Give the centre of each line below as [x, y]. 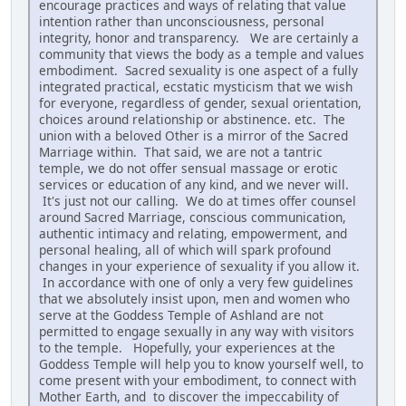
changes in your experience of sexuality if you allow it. [199, 266]
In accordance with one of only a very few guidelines [196, 282]
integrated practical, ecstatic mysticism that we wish [196, 86]
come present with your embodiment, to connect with [198, 380]
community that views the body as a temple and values [202, 53]
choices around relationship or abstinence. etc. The [192, 119]
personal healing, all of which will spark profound [185, 249]
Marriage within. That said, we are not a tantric [181, 151]
